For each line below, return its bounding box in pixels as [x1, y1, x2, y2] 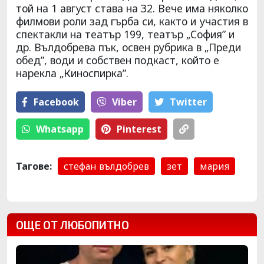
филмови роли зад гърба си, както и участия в [16, 14, 248, 28]
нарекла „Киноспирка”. [16, 65, 128, 80]
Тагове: [16, 159, 52, 173]
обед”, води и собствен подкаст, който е [16, 52, 219, 67]
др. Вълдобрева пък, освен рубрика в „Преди [16, 39, 241, 54]
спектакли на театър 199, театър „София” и [16, 27, 235, 41]
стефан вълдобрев [64, 159, 149, 173]
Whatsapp [36, 122, 84, 136]
